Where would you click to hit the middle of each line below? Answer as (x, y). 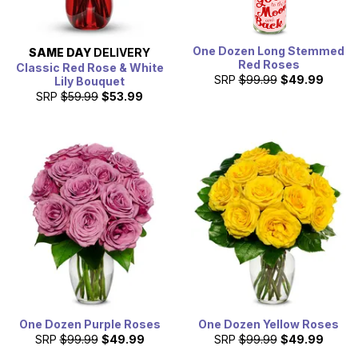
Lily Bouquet (89, 81)
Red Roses (268, 64)
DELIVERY (121, 52)
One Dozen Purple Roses (89, 324)
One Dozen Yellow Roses (268, 324)
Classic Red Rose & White (89, 67)
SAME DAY (60, 52)
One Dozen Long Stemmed (268, 50)
